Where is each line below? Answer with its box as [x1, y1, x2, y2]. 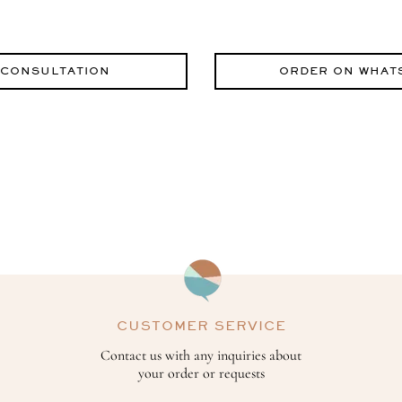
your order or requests [137, 364, 265, 383]
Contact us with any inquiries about [100, 346, 301, 365]
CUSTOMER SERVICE [116, 318, 286, 334]
